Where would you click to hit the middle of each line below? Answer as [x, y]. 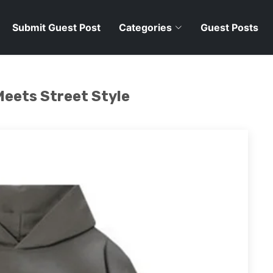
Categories [145, 27]
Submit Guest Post [56, 27]
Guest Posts [229, 27]
